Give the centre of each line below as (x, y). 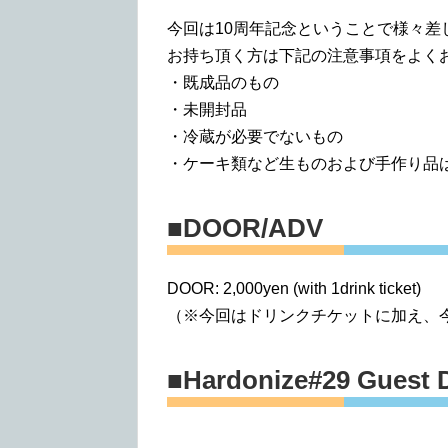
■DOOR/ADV (245, 227)
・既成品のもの (223, 82)
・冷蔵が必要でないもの (255, 136)
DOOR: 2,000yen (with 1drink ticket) (294, 288)
